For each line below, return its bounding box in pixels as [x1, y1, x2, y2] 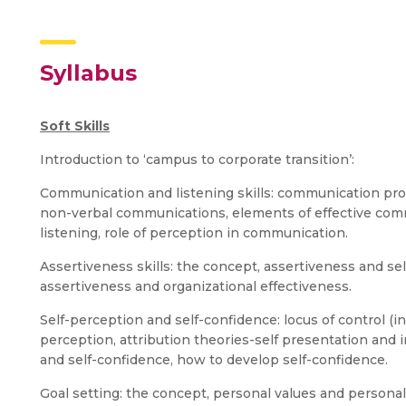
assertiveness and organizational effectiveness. [40, 278, 352, 295]
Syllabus [40, 60, 137, 86]
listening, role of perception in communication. [40, 225, 348, 241]
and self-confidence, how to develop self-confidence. [40, 352, 388, 368]
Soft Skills [40, 118, 110, 134]
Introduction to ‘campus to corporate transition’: [40, 151, 354, 168]
